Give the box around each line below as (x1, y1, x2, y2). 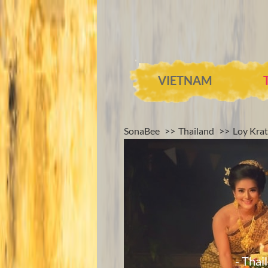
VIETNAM (158, 73, 213, 88)
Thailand (178, 125, 214, 137)
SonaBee (124, 125, 160, 137)
